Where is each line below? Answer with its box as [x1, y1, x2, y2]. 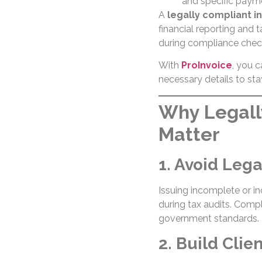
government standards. [158, 212, 259, 224]
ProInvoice [181, 60, 232, 71]
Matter [158, 123, 220, 145]
